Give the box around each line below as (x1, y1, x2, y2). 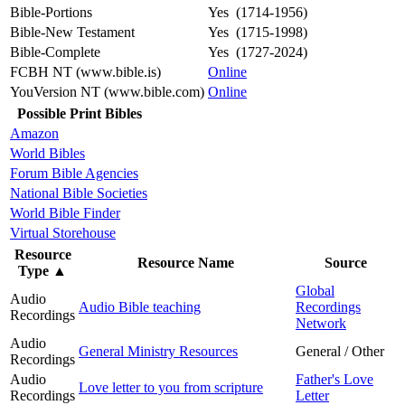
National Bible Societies (10, 184, 147, 201)
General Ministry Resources (79, 343, 238, 359)
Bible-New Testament (10, 24, 135, 40)
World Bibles (10, 145, 85, 161)
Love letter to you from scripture (79, 379, 263, 395)
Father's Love (296, 371, 373, 387)
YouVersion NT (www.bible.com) (10, 83, 204, 99)
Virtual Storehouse (10, 224, 116, 240)
